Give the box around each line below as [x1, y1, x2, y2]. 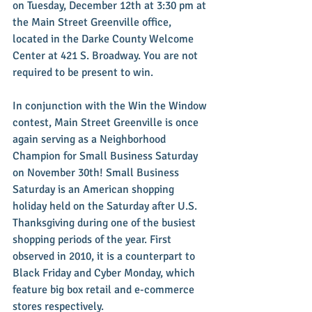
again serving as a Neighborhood [13, 132, 169, 146]
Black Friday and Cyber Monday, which [13, 265, 198, 280]
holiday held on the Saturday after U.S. [13, 198, 200, 213]
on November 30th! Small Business [13, 165, 182, 180]
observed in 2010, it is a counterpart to [13, 249, 198, 263]
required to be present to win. [13, 65, 153, 79]
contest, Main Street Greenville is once [13, 115, 201, 130]
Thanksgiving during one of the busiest [13, 215, 198, 230]
